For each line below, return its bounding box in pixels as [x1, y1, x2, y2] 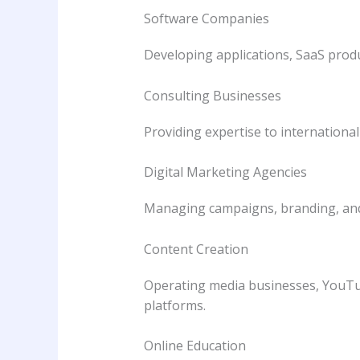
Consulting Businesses [143, 86, 281, 104]
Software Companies [143, 9, 269, 27]
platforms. [143, 296, 206, 314]
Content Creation [143, 239, 248, 258]
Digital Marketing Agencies [143, 163, 307, 182]
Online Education [143, 337, 246, 355]
